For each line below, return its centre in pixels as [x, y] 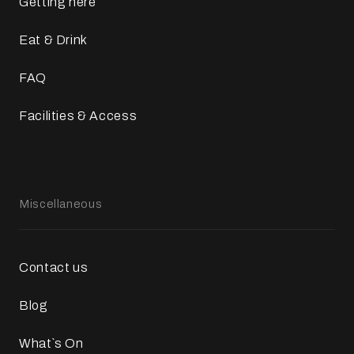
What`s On [51, 344]
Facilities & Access [78, 116]
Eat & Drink [54, 40]
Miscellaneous [61, 204]
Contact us [54, 268]
